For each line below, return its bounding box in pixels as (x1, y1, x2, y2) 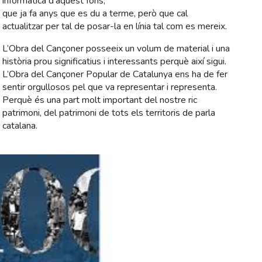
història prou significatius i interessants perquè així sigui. (2, 55, 226, 68)
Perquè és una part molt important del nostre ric (2, 94, 197, 107)
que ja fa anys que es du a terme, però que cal (2, 7, 188, 20)
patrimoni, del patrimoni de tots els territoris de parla (2, 106, 215, 120)
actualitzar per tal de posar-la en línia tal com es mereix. (2, 20, 227, 33)
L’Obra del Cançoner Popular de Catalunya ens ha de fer (2, 68, 227, 81)
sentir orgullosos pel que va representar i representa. (2, 81, 217, 94)
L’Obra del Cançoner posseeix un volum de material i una (2, 42, 230, 56)
